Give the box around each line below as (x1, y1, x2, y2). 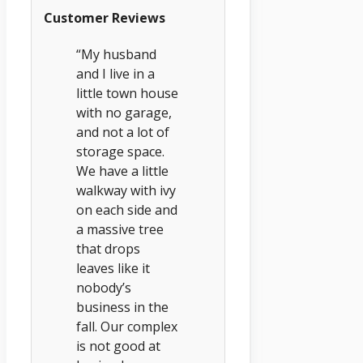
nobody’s (76, 278, 131, 297)
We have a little (76, 161, 169, 180)
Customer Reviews (44, 8, 165, 27)
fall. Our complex (76, 317, 177, 335)
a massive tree (76, 220, 164, 238)
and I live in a (76, 64, 155, 83)
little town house (76, 83, 178, 102)
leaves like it (76, 258, 150, 277)
